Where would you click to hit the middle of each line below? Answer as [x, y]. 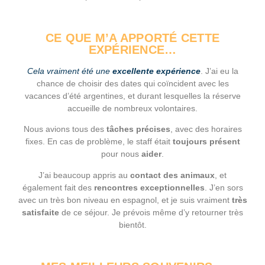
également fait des [57, 187]
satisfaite [41, 212]
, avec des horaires [206, 129]
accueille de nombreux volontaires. [132, 108]
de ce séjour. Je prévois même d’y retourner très [151, 212]
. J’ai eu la [219, 71]
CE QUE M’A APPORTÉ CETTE [132, 38]
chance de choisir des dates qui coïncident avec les [132, 83]
